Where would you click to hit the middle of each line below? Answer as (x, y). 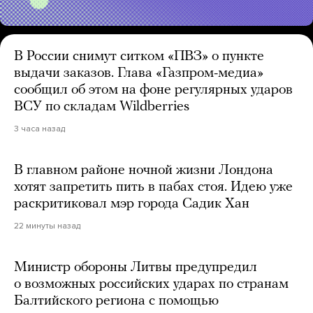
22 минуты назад (47, 225)
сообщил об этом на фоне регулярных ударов (153, 90)
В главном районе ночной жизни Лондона (144, 170)
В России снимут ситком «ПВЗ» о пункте (139, 56)
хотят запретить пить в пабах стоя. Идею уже (153, 187)
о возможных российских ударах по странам (151, 284)
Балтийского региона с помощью (116, 301)
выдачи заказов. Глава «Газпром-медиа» (139, 73)
